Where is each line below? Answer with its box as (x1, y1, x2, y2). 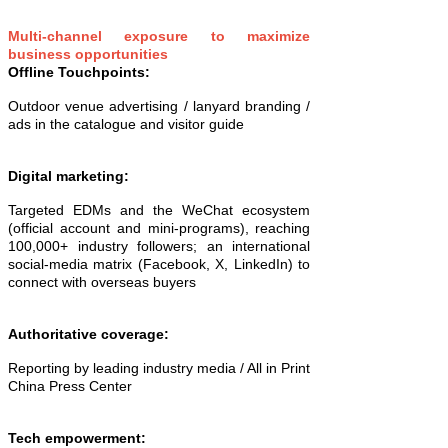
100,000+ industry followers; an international (8, 238, 311, 255)
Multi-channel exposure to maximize (8, 28, 311, 45)
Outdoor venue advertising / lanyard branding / (8, 98, 311, 115)
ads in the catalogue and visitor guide (8, 116, 244, 133)
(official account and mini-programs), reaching (8, 220, 311, 237)
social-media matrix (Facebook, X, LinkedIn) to (8, 256, 311, 273)
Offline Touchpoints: (8, 64, 158, 81)
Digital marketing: (8, 168, 137, 185)
